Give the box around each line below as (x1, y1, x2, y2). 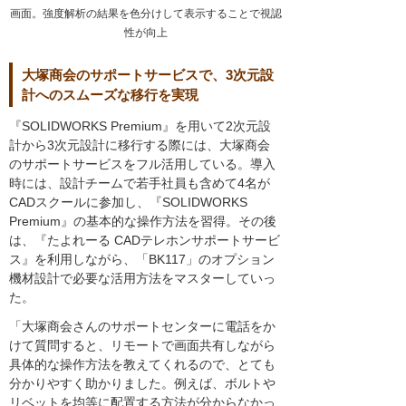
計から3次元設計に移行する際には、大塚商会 (9, 137, 270, 152)
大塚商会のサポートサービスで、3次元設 (22, 67, 274, 83)
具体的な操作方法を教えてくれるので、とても (9, 356, 275, 372)
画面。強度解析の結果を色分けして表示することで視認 (9, 6, 282, 20)
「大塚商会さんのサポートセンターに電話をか (9, 318, 275, 333)
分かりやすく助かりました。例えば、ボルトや (9, 375, 275, 391)
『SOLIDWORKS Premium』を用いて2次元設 (9, 118, 271, 133)
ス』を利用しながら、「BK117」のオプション (9, 251, 275, 266)
